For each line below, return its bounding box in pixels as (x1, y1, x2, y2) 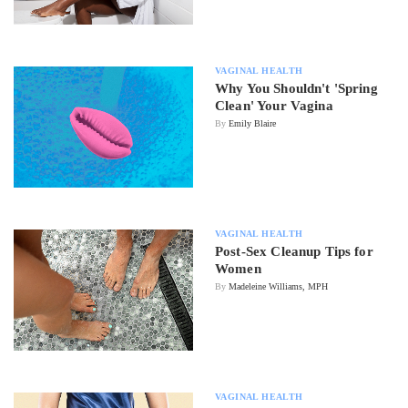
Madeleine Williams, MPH (229, 280, 328, 291)
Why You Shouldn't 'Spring (215, 80, 378, 96)
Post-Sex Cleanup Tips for (215, 243, 373, 259)
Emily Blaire (229, 117, 276, 128)
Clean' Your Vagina (215, 97, 333, 113)
